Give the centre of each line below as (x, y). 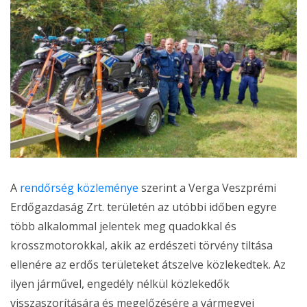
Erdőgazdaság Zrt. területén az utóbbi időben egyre (144, 207)
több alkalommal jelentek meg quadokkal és (123, 226)
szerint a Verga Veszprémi (207, 188)
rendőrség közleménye (79, 188)
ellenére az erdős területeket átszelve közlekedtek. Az (148, 265)
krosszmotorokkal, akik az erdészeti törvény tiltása (142, 246)
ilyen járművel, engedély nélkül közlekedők (120, 284)
